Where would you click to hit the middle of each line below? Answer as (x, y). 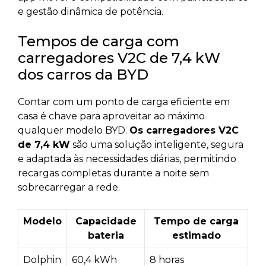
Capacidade (106, 221)
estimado (196, 236)
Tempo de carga (196, 221)
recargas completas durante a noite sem (113, 173)
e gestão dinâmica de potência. (91, 12)
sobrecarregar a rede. (69, 188)
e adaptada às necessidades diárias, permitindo (127, 159)
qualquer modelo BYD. (74, 131)
